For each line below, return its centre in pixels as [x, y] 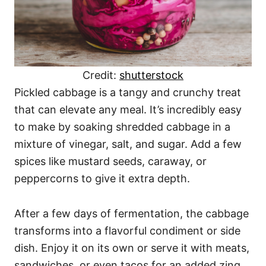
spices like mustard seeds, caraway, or [110, 161]
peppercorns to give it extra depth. [102, 178]
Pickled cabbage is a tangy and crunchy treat [128, 92]
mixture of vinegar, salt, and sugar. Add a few [128, 144]
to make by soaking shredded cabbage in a [122, 127]
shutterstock [151, 75]
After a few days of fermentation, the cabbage [132, 213]
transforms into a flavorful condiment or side [127, 231]
